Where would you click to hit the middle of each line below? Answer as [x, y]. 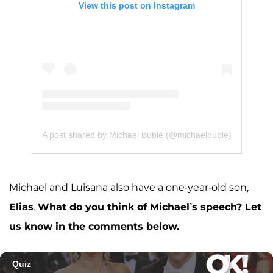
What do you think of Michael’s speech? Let [150, 207]
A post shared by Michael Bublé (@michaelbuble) [136, 135]
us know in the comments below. [94, 226]
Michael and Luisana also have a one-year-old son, [129, 187]
